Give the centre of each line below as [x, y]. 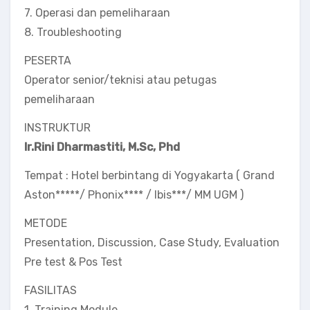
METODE [46, 223]
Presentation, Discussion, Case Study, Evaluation [152, 243]
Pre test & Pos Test [73, 262]
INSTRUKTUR [57, 128]
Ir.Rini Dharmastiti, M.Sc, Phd [102, 147]
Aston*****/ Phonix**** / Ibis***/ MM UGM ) [134, 195]
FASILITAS [51, 290]
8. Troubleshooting [73, 32]
